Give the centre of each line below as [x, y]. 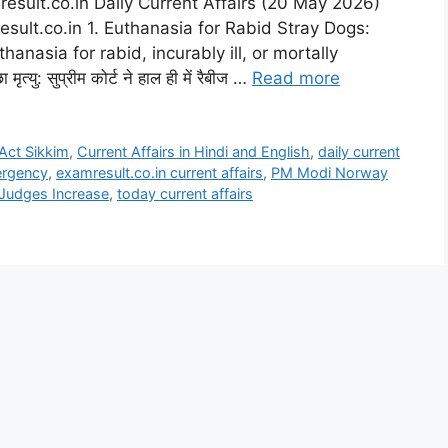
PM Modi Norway [329, 172]
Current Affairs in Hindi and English [194, 151]
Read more [296, 78]
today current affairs [185, 193]
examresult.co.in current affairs [159, 172]
